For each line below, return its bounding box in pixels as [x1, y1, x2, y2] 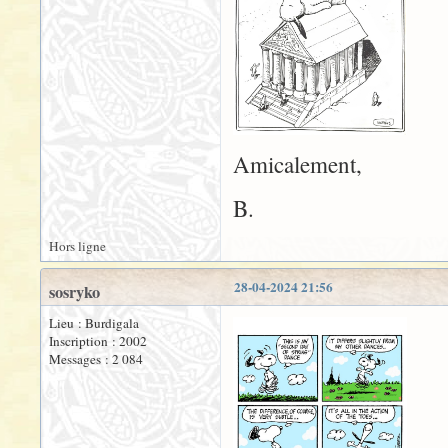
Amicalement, [233, 148, 362, 179]
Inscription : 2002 [49, 331, 147, 350]
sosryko [49, 279, 100, 304]
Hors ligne [49, 236, 106, 255]
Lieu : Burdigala [49, 313, 139, 332]
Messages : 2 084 [49, 349, 143, 368]
